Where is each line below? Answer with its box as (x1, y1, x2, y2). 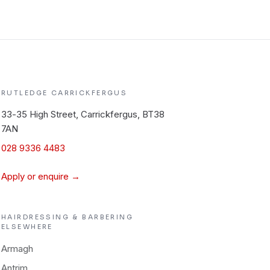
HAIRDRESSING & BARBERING (1, 213, 134, 221)
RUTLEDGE (1, 89, 51, 97)
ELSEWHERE (1, 222, 53, 231)
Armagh (1, 243, 33, 254)
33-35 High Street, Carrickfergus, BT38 (1, 108, 165, 120)
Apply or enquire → (1, 171, 80, 182)
